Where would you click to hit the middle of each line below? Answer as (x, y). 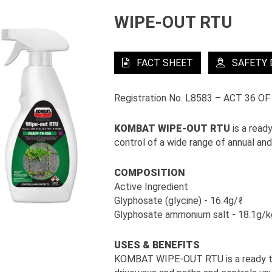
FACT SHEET (165, 63)
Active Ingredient (151, 187)
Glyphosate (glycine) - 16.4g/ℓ (178, 201)
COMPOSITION (149, 173)
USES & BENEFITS (157, 245)
